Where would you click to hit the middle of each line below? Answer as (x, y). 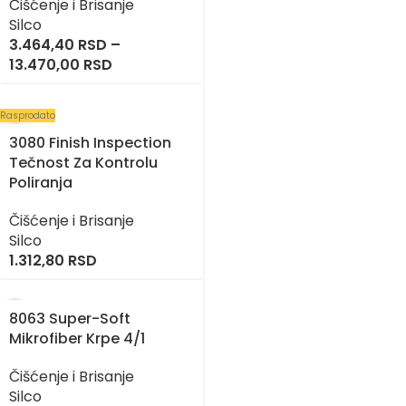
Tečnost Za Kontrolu (83, 163)
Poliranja (41, 183)
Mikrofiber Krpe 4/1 (77, 339)
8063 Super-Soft (70, 319)
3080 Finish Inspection (90, 143)
